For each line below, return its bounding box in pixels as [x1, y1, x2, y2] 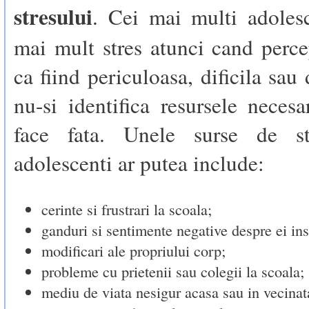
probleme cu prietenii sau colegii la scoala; [41, 261, 304, 282]
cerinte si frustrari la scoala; [41, 199, 212, 220]
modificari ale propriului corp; [41, 240, 226, 261]
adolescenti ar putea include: [13, 148, 264, 177]
